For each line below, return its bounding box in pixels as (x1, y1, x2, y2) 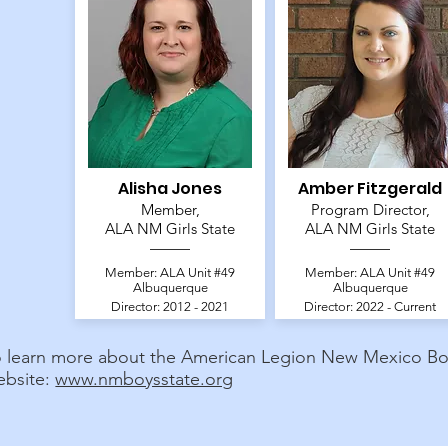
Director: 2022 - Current (304, 299, 437, 315)
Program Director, (310, 200, 430, 220)
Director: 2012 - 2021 (111, 299, 230, 315)
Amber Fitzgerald (298, 177, 443, 201)
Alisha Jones (118, 177, 223, 201)
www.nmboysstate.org (55, 368, 234, 391)
